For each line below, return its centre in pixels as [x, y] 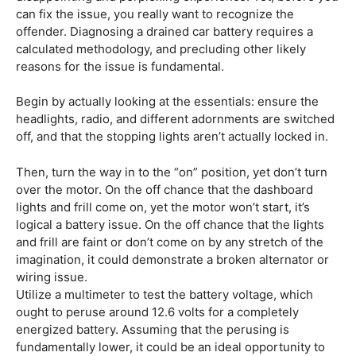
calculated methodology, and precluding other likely [161, 48]
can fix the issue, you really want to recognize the [155, 14]
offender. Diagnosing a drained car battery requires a [164, 31]
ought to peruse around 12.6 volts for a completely [157, 311]
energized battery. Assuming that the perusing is [153, 329]
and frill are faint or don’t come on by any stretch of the [170, 242]
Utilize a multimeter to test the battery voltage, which [164, 294]
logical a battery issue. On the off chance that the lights [170, 224]
